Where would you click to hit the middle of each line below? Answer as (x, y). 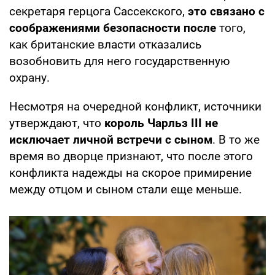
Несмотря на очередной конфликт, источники (135, 107)
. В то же (236, 140)
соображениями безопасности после (113, 28)
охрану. (29, 78)
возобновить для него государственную (120, 61)
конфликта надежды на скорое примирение (130, 173)
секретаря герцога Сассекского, (99, 12)
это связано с (226, 12)
